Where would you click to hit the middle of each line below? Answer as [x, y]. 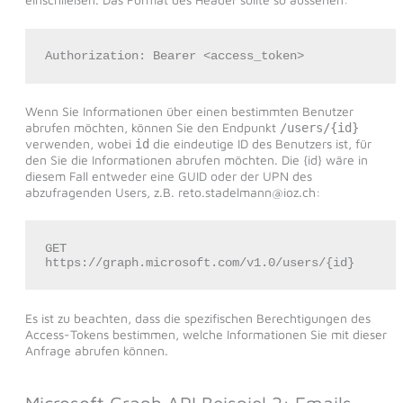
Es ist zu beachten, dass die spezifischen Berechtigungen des [197, 318]
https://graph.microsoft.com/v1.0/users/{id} [199, 262]
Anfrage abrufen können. [96, 350]
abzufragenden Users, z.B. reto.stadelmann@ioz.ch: [172, 193]
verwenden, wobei [80, 144]
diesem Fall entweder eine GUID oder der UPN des [168, 176]
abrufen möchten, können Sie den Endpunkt [152, 128]
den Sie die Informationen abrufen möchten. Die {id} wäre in [196, 160]
